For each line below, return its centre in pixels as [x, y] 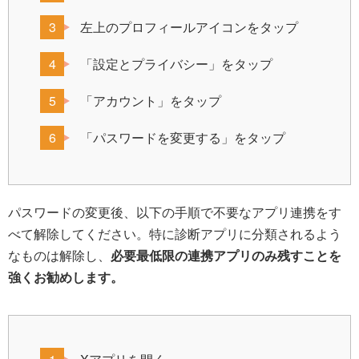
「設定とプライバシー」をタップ [176, 64]
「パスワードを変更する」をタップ [183, 138]
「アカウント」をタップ [151, 101]
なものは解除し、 [59, 256]
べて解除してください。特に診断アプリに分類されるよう [175, 234]
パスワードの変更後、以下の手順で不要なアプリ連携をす [175, 212]
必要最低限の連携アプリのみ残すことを [226, 256]
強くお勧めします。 [66, 277]
